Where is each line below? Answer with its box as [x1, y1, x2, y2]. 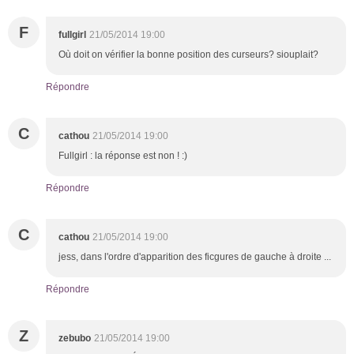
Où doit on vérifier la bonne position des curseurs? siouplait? [58, 48, 323, 60]
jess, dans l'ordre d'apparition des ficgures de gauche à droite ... [58, 250, 331, 262]
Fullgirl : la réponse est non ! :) [58, 149, 187, 161]
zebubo [58, 332, 91, 344]
